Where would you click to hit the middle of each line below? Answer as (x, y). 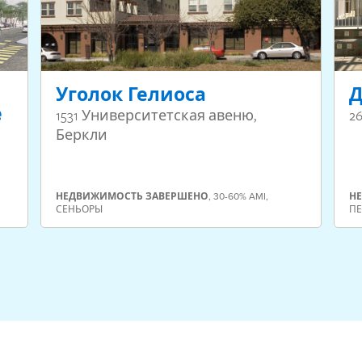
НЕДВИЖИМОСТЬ (99, 197)
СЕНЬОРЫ (79, 209)
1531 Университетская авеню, (156, 116)
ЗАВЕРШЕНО (177, 197)
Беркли (81, 135)
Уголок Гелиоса (130, 95)
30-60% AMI (239, 196)
